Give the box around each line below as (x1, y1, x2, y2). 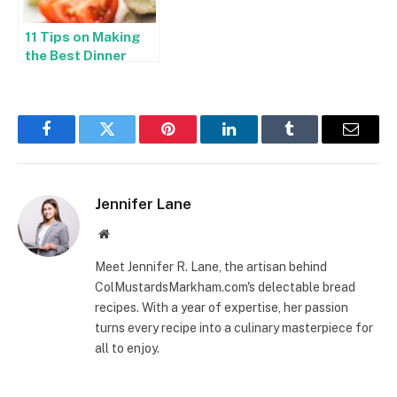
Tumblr (288, 134, 336, 151)
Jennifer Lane (95, 194, 191, 213)
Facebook (44, 134, 107, 151)
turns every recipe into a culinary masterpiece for (95, 320, 373, 335)
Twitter (105, 134, 152, 151)
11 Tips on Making (25, 27, 141, 44)
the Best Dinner (25, 46, 127, 63)
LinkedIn (227, 134, 286, 151)
